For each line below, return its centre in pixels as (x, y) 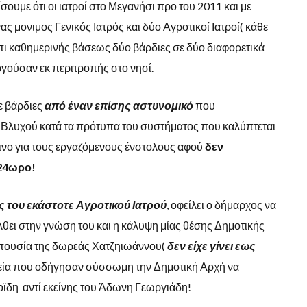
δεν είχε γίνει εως (211, 245)
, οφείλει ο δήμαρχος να (221, 204)
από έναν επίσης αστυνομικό (119, 105)
